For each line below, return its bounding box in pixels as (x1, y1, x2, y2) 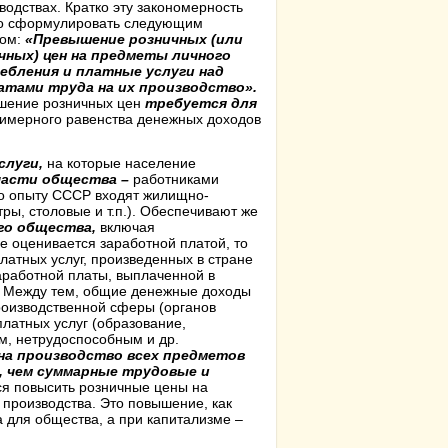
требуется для (145, 95, 257, 111)
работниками (129, 171, 219, 187)
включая (100, 219, 155, 235)
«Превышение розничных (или (25, 31, 243, 47)
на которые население (43, 155, 196, 171)
